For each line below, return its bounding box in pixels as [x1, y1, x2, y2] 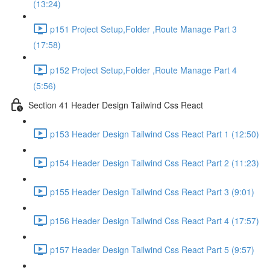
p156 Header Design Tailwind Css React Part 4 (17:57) [50, 214, 259, 227]
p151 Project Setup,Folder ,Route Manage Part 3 [50, 22, 237, 35]
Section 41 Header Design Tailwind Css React [28, 98, 203, 111]
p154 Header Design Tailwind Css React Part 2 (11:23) [50, 156, 259, 169]
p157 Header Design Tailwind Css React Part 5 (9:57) [50, 243, 254, 256]
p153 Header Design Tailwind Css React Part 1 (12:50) [50, 127, 259, 140]
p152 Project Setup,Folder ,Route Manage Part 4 [50, 63, 237, 76]
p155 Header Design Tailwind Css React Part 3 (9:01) [50, 185, 254, 198]
